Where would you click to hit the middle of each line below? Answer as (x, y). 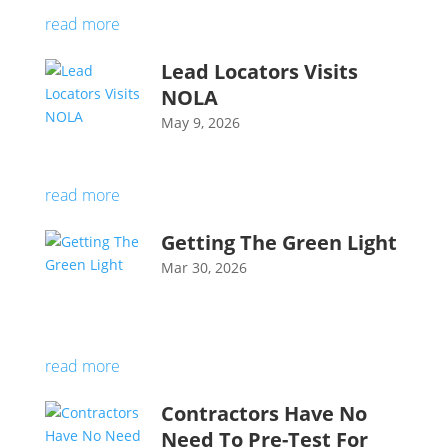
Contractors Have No (263, 413)
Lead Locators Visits (259, 71)
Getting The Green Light (278, 242)
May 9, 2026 (200, 122)
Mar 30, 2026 (203, 267)
